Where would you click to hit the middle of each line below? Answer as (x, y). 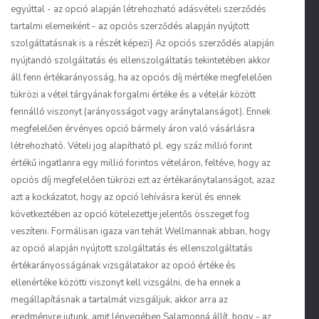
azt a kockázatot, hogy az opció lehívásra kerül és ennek (126, 197)
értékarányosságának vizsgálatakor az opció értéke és (123, 266)
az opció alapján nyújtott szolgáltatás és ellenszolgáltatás (132, 249)
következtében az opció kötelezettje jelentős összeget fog (130, 214)
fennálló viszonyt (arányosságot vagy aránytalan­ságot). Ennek (141, 112)
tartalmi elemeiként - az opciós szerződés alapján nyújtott (130, 26)
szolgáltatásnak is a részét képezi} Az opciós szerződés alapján (142, 43)
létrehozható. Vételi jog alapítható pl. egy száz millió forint (131, 146)
